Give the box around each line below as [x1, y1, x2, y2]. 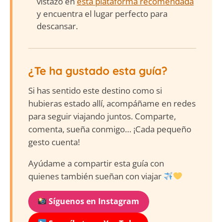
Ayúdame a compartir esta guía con [28, 157, 164, 169]
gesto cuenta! [28, 136, 80, 148]
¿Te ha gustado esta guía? [28, 64, 167, 78]
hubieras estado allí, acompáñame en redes [28, 97, 196, 109]
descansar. [36, 20, 78, 32]
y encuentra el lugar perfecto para [36, 8, 167, 20]
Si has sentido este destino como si [28, 84, 162, 96]
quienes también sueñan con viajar [28, 170, 164, 182]
